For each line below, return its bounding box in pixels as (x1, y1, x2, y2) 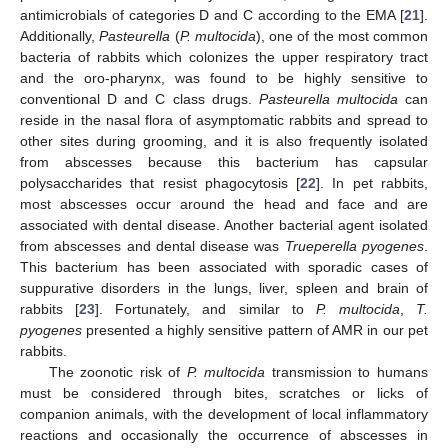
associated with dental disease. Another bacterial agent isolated (20, 216, 428, 233)
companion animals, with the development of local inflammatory (20, 405, 428, 422)
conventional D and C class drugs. (20, 90, 259, 107)
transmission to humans (265, 363, 429, 380)
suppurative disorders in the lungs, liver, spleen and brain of (20, 279, 428, 296)
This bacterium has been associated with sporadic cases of (20, 258, 428, 275)
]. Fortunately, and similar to (95, 300, 316, 317)
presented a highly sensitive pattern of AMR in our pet (82, 321, 428, 338)
